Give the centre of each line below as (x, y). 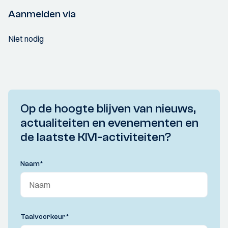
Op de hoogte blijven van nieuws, (108, 109)
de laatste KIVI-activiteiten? (96, 137)
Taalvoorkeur (43, 217)
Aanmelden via (42, 14)
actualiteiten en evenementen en (109, 123)
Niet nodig (26, 39)
